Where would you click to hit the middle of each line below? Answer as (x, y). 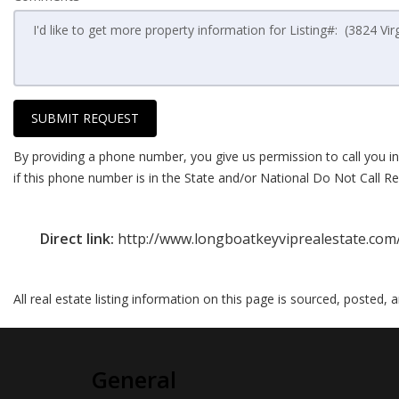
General (134, 379)
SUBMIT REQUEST (85, 118)
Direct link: (79, 239)
